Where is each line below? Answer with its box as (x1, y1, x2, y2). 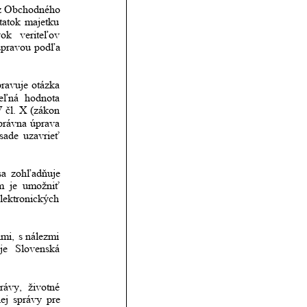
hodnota (25, 91, 63, 103)
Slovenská (15, 243, 63, 255)
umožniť (23, 180, 63, 192)
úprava (30, 116, 69, 129)
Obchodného (4, 3, 64, 15)
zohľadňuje (10, 167, 63, 180)
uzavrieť (23, 129, 63, 141)
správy (13, 293, 42, 306)
